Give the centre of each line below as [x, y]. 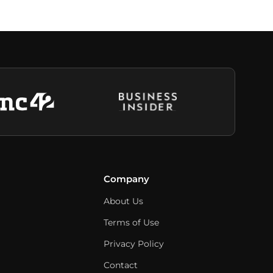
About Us [123, 201]
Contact [121, 265]
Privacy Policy [134, 244]
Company [126, 179]
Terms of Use [131, 222]
